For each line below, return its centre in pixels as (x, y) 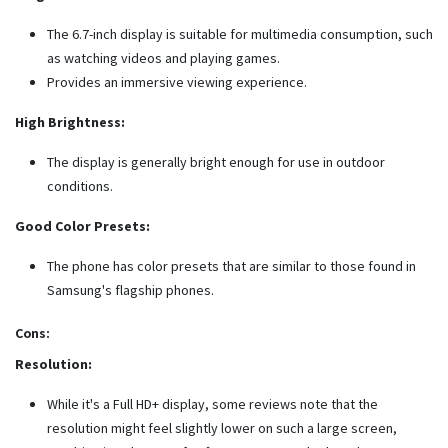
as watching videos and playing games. (163, 58)
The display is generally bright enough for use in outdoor (216, 162)
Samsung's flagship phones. (132, 290)
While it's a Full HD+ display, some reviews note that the (212, 404)
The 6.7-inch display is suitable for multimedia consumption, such (240, 34)
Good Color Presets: (82, 226)
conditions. (80, 186)
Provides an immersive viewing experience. (177, 82)
